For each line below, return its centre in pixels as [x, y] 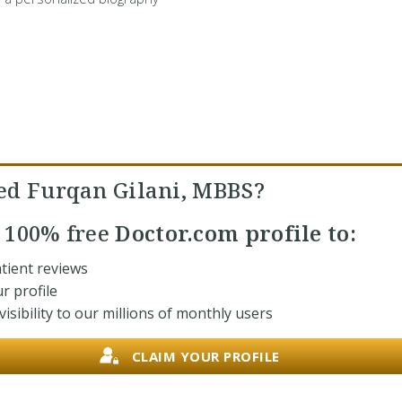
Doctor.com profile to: [233, 233]
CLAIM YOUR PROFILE [205, 356]
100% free [57, 233]
